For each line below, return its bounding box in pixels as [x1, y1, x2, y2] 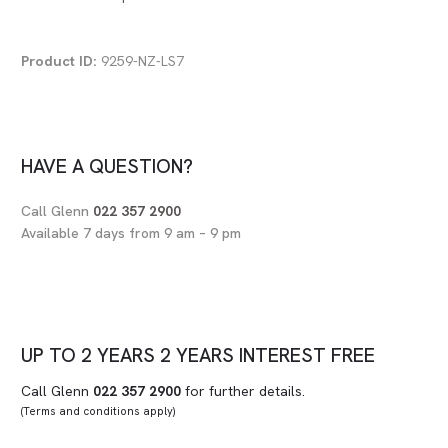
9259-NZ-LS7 [97, 52, 184, 71]
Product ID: [21, 52, 97, 71]
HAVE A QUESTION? [21, 154, 193, 180]
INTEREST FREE [239, 343, 375, 369]
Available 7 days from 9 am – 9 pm [21, 224, 241, 243]
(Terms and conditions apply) [21, 404, 175, 419]
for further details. [181, 382, 305, 401]
